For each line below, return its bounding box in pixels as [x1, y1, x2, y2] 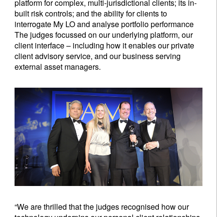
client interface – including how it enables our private [15, 40, 194, 51]
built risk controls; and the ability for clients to [15, 8, 167, 19]
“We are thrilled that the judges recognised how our [15, 201, 189, 212]
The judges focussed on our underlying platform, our [15, 29, 193, 40]
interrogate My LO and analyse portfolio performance [15, 18, 194, 30]
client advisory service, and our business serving [15, 50, 181, 62]
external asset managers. [15, 61, 101, 72]
